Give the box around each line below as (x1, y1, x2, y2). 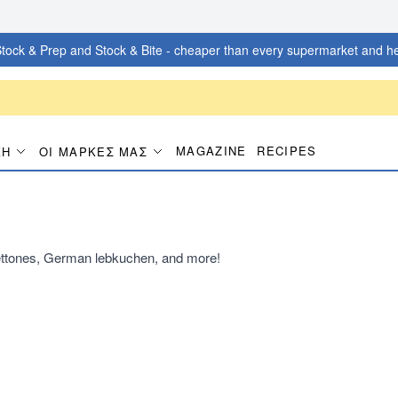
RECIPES (257, 142, 317, 159)
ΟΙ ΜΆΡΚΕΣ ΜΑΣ (39, 142, 148, 160)
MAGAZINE (176, 142, 247, 159)
